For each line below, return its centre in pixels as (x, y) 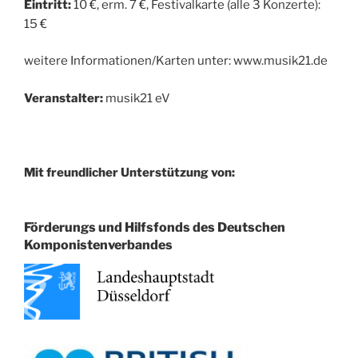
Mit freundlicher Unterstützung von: (129, 172)
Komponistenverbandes (98, 245)
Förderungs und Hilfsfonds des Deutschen (155, 228)
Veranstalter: (65, 98)
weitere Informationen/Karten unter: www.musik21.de (176, 61)
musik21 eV (138, 98)
